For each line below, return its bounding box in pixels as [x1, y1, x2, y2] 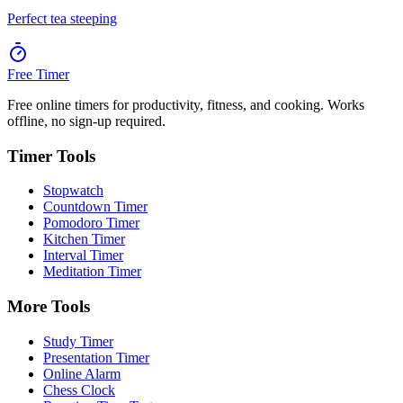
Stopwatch [43, 183, 103, 199]
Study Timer [43, 333, 113, 349]
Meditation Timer [43, 264, 141, 280]
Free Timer [7, 66, 69, 82]
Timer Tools [7, 146, 95, 166]
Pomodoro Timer [43, 215, 139, 231]
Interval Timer [43, 247, 123, 264]
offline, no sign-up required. [7, 112, 166, 129]
